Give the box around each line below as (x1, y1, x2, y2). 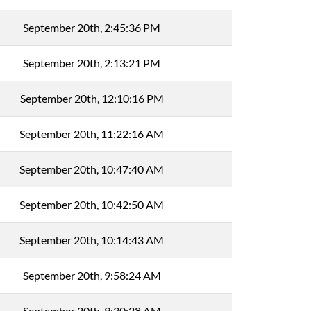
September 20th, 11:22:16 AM (19, 127, 164, 140)
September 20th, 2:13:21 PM (23, 56, 160, 69)
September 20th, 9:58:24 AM (22, 269, 161, 282)
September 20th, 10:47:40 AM (19, 162, 164, 176)
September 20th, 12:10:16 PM (19, 92, 164, 105)
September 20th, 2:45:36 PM (23, 21, 160, 34)
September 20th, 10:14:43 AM (19, 233, 164, 246)
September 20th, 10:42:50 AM (19, 198, 164, 211)
